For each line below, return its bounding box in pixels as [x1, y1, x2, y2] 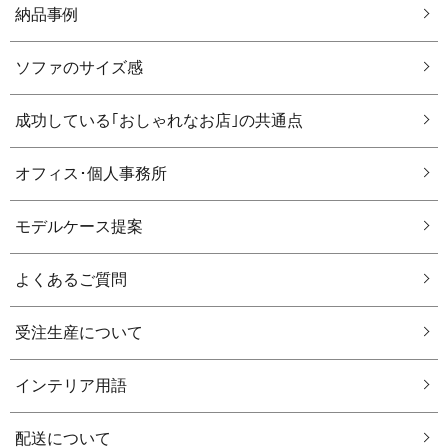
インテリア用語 [15, 377, 127, 395]
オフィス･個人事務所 [15, 165, 167, 183]
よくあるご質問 [15, 271, 127, 289]
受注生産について [15, 324, 143, 342]
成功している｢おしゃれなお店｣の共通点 [15, 112, 303, 130]
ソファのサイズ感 [15, 59, 143, 77]
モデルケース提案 [15, 218, 143, 236]
